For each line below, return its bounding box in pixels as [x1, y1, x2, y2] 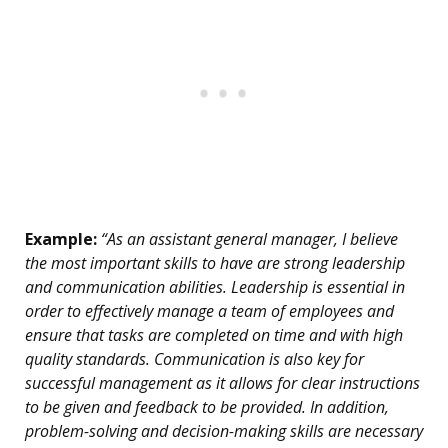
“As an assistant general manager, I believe [97, 228, 398, 251]
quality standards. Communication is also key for [25, 348, 364, 371]
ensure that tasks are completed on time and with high [25, 324, 403, 347]
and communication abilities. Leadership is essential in [25, 276, 405, 299]
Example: [25, 228, 97, 251]
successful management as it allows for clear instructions [25, 372, 420, 395]
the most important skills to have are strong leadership [25, 252, 405, 275]
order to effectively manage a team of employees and [25, 300, 394, 323]
